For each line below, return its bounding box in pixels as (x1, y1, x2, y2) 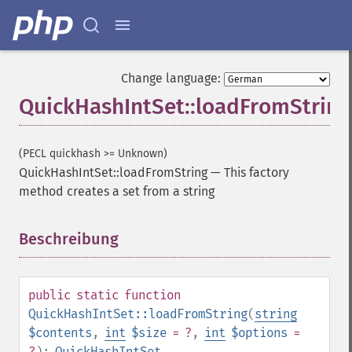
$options (231, 325, 288, 340)
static (76, 288, 119, 302)
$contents (28, 325, 92, 340)
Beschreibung (19, 229, 119, 248)
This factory (224, 165, 289, 180)
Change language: (121, 71, 221, 86)
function (124, 288, 181, 302)
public (28, 288, 71, 302)
